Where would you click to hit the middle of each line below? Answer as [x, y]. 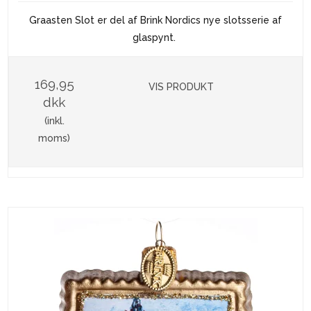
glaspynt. [155, 38]
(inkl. [54, 121]
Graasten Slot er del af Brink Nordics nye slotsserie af [155, 20]
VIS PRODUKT [182, 87]
